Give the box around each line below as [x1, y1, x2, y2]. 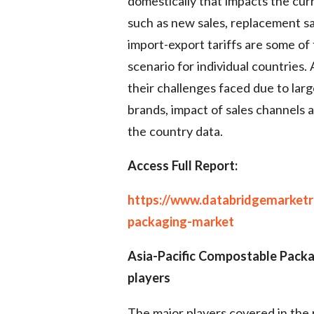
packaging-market [128, 214, 234, 230]
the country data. [128, 123, 223, 139]
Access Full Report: [128, 158, 238, 174]
